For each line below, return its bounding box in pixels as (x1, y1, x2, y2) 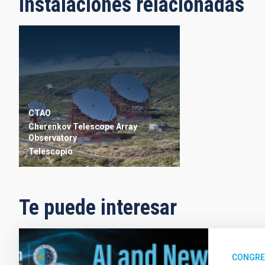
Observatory (28, 133, 77, 143)
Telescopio (28, 147, 73, 157)
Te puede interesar (19, 195, 177, 220)
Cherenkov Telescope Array (28, 122, 137, 132)
